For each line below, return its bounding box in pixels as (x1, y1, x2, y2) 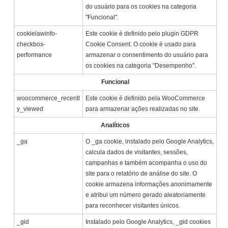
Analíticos (101, 122, 130, 129)
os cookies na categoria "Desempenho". (85, 62, 196, 70)
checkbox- (17, 41, 46, 48)
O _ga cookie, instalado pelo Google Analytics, (85, 138, 214, 146)
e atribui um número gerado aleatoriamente (85, 191, 206, 199)
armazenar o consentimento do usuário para (85, 51, 209, 59)
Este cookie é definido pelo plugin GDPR (85, 30, 199, 38)
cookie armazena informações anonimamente (85, 181, 213, 188)
